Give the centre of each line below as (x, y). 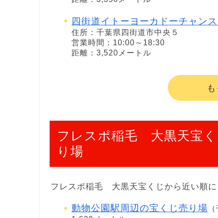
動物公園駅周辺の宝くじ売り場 (140, 208)
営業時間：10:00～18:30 (118, 42)
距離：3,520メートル (111, 53)
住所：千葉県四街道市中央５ (125, 32)
